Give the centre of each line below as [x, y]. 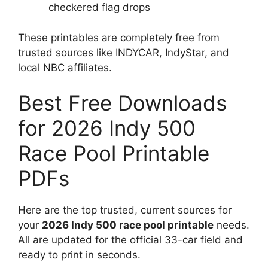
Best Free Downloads [122, 103]
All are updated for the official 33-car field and [130, 240]
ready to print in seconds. [79, 255]
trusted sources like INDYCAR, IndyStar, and [124, 52]
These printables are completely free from [119, 37]
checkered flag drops [99, 7]
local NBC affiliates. [65, 67]
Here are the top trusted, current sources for [125, 210]
